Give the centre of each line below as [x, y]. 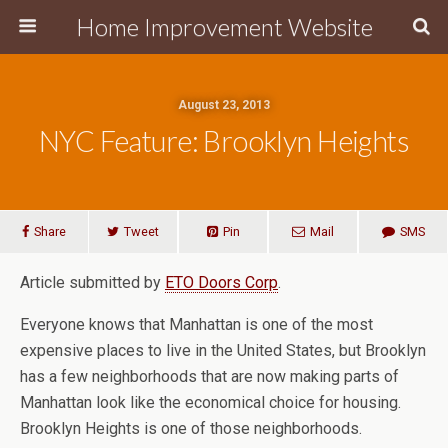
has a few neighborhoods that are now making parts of [209, 376]
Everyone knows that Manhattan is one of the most [196, 324]
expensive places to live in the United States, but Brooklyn [223, 350]
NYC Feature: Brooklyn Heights [224, 141]
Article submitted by [92, 282]
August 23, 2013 [224, 105]
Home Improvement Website [224, 26]
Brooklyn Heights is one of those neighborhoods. [193, 428]
